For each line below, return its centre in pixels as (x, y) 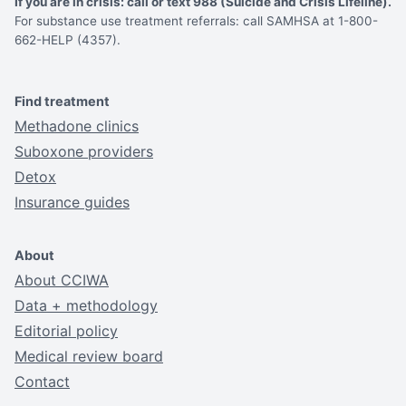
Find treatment (62, 101)
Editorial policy (66, 330)
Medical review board (89, 356)
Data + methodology (86, 305)
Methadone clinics (77, 126)
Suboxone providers (84, 151)
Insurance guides (72, 202)
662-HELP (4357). (68, 40)
